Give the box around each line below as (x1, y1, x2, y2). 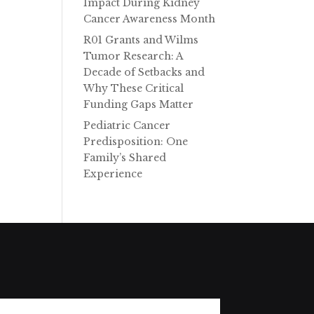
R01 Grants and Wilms (83, 34, 199, 46)
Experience (83, 168, 143, 180)
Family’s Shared (83, 151, 167, 164)
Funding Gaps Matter (83, 98, 194, 111)
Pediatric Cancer (83, 119, 171, 132)
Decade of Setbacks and (83, 66, 205, 78)
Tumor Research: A (83, 50, 184, 62)
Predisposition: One (83, 135, 189, 148)
